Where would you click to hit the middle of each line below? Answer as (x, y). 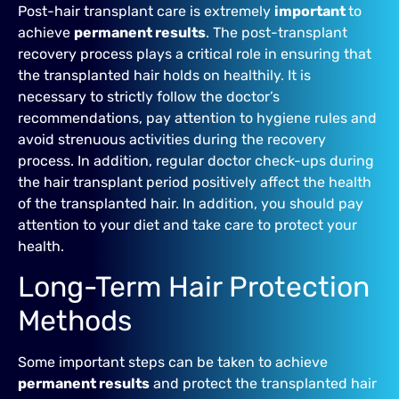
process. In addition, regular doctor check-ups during (196, 160)
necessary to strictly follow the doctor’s (149, 96)
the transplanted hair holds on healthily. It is (164, 75)
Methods (75, 321)
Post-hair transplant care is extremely (146, 11)
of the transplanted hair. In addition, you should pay (191, 203)
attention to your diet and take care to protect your (187, 224)
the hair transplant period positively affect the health (195, 182)
